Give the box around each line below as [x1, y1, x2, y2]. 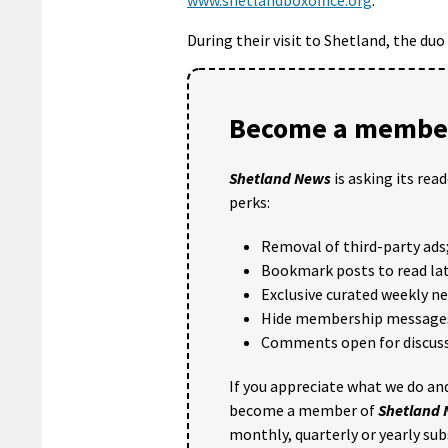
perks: [229, 191, 270, 212]
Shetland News [229, 167, 331, 188]
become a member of [229, 399, 378, 420]
